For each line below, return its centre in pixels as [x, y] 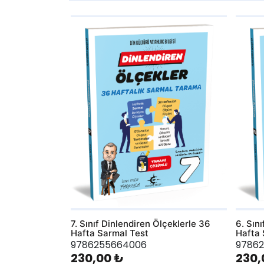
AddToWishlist [91, 37]
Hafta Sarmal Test [109, 233]
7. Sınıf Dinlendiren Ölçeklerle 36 [140, 223]
